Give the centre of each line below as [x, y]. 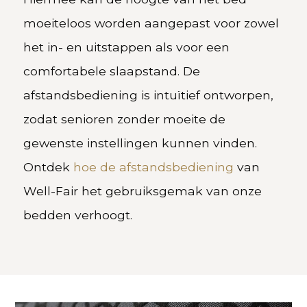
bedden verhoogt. [78, 214]
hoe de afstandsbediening [154, 167]
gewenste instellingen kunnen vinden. [140, 143]
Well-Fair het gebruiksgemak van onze [143, 191]
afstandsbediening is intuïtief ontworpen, [149, 95]
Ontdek [49, 167]
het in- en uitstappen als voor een [127, 47]
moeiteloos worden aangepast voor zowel [151, 23]
